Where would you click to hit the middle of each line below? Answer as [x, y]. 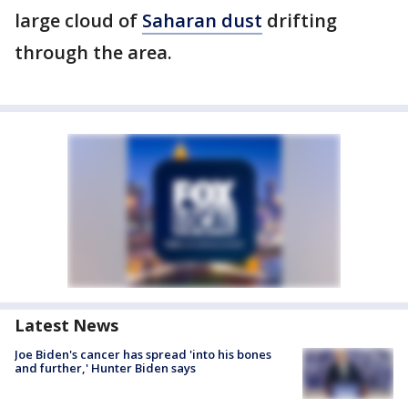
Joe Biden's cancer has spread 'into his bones [143, 354]
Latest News [66, 325]
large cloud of [78, 20]
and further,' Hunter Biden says [105, 367]
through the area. [93, 52]
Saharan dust [202, 20]
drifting [300, 20]
